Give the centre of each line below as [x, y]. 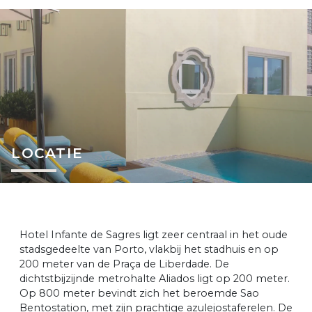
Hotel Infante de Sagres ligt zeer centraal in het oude [154, 234]
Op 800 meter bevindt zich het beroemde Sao [139, 293]
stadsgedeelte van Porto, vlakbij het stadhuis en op [149, 249]
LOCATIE [47, 153]
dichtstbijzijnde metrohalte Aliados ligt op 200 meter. [155, 278]
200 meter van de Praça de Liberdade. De [124, 264]
